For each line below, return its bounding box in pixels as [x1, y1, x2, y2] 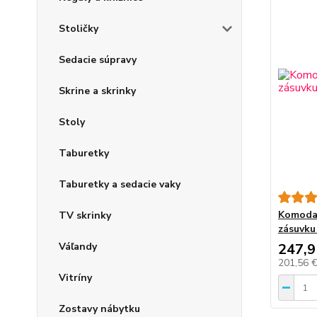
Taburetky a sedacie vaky [59, 178, 180, 192]
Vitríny [59, 271, 92, 285]
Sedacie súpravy [59, 53, 137, 67]
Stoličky [59, 22, 98, 36]
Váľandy [59, 240, 97, 254]
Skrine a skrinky [59, 84, 136, 98]
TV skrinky [59, 209, 111, 223]
